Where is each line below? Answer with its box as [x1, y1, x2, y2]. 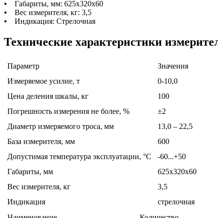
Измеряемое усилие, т [7, 77, 80, 86]
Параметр [7, 62, 39, 71]
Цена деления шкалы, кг [7, 92, 89, 101]
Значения [158, 62, 188, 71]
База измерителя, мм [7, 137, 75, 146]
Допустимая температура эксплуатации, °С [7, 152, 151, 161]
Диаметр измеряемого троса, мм [7, 122, 114, 131]
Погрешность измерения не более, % [7, 107, 129, 116]
